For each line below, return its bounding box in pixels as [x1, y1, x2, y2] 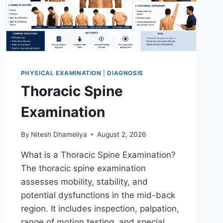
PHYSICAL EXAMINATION [20, 69, 102, 77]
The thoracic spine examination [20, 163, 146, 173]
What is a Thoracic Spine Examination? [20, 149, 176, 160]
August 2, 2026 [97, 130, 146, 138]
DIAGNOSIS [107, 69, 143, 77]
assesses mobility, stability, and [20, 176, 148, 187]
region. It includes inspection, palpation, [20, 203, 179, 214]
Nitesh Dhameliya [30, 130, 87, 138]
